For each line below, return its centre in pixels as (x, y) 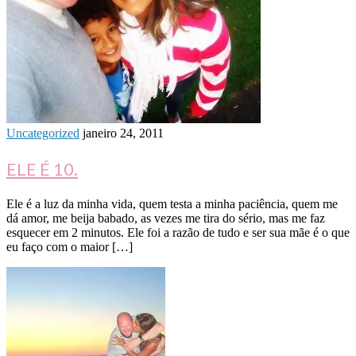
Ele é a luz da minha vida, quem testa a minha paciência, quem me (172, 204)
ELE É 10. (42, 169)
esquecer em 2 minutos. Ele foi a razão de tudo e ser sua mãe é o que (178, 233)
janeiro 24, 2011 (123, 133)
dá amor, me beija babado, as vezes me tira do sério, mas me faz (166, 219)
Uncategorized (43, 133)
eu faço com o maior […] (70, 247)
